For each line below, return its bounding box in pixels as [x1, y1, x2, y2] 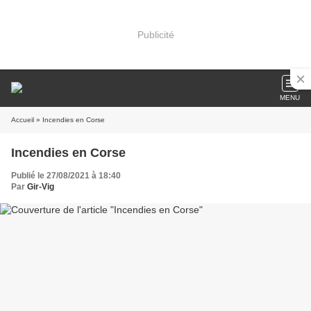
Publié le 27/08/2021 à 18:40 [11, 171, 121, 180]
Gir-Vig [27, 182, 54, 192]
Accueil [11, 116, 34, 124]
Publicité [137, 28, 174, 40]
